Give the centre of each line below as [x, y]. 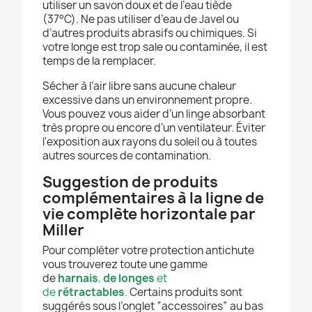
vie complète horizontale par [149, 214]
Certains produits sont [185, 292]
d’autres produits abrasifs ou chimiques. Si [150, 33]
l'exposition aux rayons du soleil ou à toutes [150, 142]
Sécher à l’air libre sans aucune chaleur [139, 86]
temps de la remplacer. [99, 61]
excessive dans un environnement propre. [147, 100]
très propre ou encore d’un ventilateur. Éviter [154, 128]
